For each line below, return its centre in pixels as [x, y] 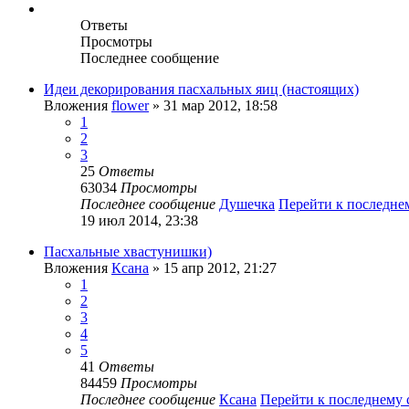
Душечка [247, 204]
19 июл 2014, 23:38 [139, 220]
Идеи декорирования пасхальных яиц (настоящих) [201, 89]
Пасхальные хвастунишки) [128, 251]
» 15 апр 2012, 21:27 [213, 267]
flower [130, 105]
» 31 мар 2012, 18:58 [213, 105]
